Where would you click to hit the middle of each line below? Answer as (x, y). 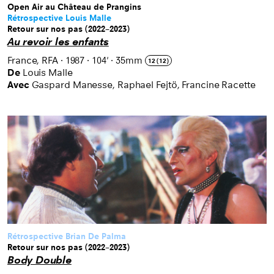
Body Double (39, 261)
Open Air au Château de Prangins (74, 7)
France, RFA (33, 60)
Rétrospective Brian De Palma (67, 237)
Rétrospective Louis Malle (59, 18)
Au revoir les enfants (58, 42)
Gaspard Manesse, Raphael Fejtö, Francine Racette (143, 84)
